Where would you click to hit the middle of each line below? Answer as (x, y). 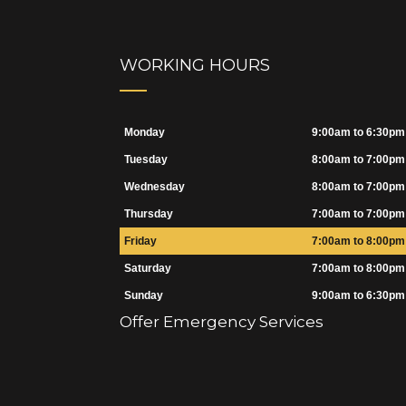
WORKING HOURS (195, 66)
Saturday (148, 269)
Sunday (144, 296)
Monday (145, 133)
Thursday (149, 214)
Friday (140, 242)
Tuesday (146, 160)
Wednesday (155, 187)
